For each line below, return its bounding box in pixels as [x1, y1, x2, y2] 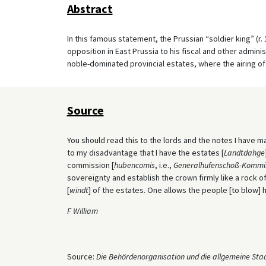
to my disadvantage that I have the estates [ [66, 147, 224, 158]
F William [66, 205, 98, 216]
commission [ [66, 159, 114, 170]
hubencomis [113, 159, 155, 170]
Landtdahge [223, 147, 265, 158]
